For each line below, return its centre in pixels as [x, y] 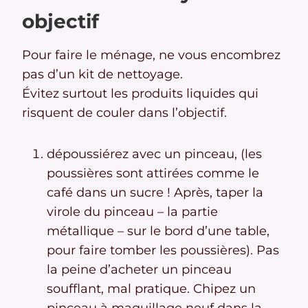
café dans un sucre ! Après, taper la [155, 193]
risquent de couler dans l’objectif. [124, 113]
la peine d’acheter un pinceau [139, 270]
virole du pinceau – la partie [132, 212]
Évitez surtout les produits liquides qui [140, 94]
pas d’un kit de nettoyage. [102, 75]
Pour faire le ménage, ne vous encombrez [151, 55]
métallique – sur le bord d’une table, [158, 231]
